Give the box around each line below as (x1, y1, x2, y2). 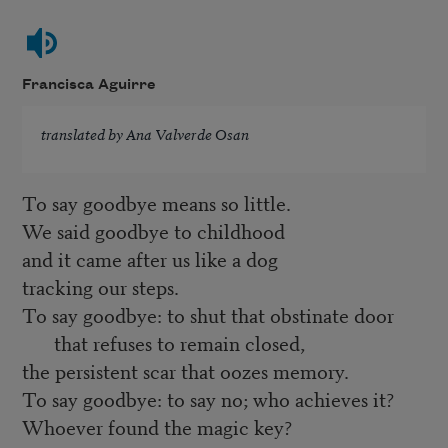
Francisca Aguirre (21, 76, 156, 93)
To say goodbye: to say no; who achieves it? (21, 383, 395, 413)
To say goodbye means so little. (21, 187, 291, 217)
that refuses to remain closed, (53, 327, 305, 357)
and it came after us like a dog (21, 243, 278, 273)
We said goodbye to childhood (21, 215, 285, 245)
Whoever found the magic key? (21, 411, 293, 441)
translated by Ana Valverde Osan (40, 123, 249, 145)
